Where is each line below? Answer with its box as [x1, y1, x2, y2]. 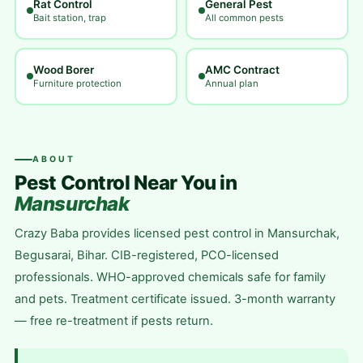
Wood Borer [33, 63, 95, 76]
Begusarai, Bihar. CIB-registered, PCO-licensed [14, 248, 279, 263]
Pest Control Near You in [14, 171, 237, 194]
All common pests [204, 12, 284, 23]
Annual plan [204, 78, 258, 89]
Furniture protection [33, 78, 122, 89]
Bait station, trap [33, 12, 107, 23]
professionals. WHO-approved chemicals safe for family [14, 270, 326, 284]
